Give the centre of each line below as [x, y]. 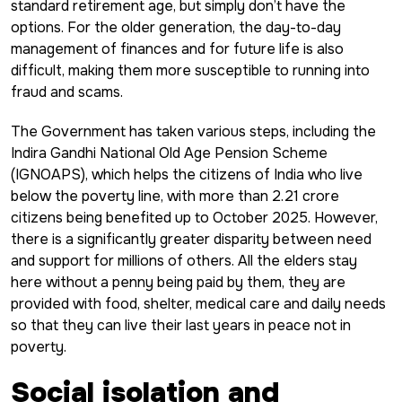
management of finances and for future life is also [177, 48]
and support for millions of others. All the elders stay [184, 260]
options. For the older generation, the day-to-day [176, 27]
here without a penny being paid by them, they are [178, 282]
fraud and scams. [67, 92]
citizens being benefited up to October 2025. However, [194, 217]
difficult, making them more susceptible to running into [190, 70]
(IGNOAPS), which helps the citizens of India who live [187, 174]
